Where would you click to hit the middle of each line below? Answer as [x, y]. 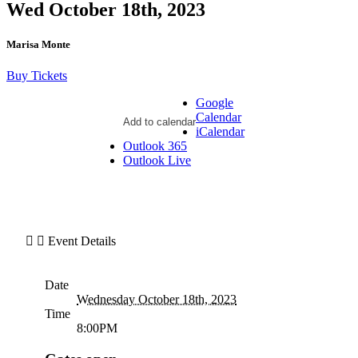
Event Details [82, 241]
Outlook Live [157, 161]
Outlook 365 [155, 146]
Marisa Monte [38, 45]
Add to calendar [159, 122]
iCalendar [220, 132]
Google [215, 103]
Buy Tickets [37, 76]
